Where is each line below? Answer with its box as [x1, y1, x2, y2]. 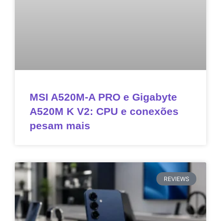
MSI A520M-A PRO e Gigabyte [30, 91, 177, 103]
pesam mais [30, 120, 90, 132]
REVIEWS [163, 175, 189, 183]
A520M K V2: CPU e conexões [30, 106, 179, 117]
